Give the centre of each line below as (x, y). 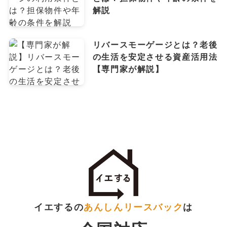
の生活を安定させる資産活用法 (155, 57)
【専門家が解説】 (128, 69)
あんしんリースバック (134, 207)
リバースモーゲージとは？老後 (155, 45)
